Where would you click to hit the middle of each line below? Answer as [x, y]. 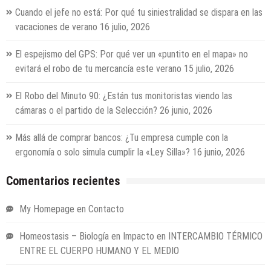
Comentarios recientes [63, 181]
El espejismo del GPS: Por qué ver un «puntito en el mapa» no [132, 54]
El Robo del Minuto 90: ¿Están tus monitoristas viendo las [124, 96]
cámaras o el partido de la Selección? [86, 111]
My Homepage [47, 209]
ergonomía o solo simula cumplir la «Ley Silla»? [103, 152]
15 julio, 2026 [209, 69]
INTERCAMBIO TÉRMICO [215, 237]
